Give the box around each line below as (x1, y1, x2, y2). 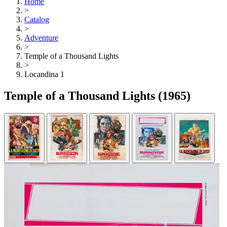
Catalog (24, 15, 49, 24)
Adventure (24, 33, 58, 43)
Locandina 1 (24, 70, 64, 79)
